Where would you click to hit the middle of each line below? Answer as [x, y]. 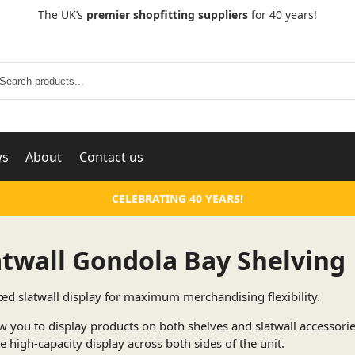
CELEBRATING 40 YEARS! [177, 198]
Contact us [111, 157]
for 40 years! [282, 15]
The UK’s [62, 15]
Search [337, 68]
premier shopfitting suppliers [167, 15]
